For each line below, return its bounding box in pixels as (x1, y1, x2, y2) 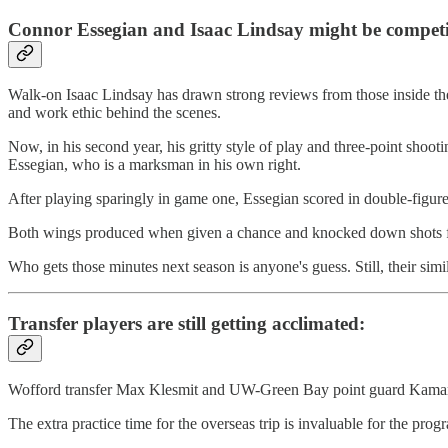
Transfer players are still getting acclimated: (8, 313, 365, 335)
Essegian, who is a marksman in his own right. (8, 156, 301, 174)
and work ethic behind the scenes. (8, 104, 221, 122)
